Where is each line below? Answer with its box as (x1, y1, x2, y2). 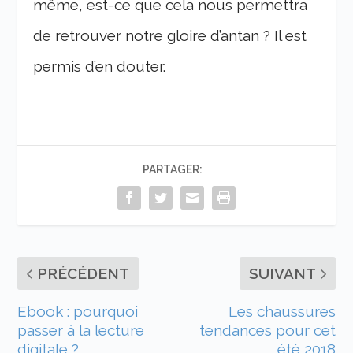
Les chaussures (228, 302, 336, 320)
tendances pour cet (199, 321, 336, 339)
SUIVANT (248, 264, 316, 282)
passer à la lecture (17, 321, 145, 339)
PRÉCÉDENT (37, 264, 130, 282)
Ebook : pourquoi (17, 302, 139, 320)
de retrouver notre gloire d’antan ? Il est (33, 26, 307, 44)
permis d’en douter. (33, 57, 166, 75)
